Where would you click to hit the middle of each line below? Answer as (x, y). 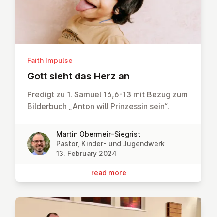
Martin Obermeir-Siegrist (98, 134)
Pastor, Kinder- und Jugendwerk (110, 143)
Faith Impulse (50, 60)
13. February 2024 (86, 153)
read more (108, 172)
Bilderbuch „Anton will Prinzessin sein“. (98, 106)
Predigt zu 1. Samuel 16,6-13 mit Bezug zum (108, 94)
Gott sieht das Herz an (78, 76)
